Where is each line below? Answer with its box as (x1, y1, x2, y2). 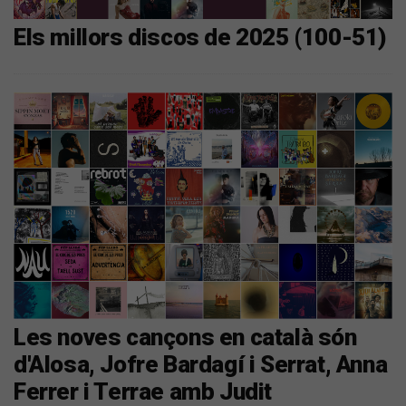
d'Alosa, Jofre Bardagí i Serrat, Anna (14, 351, 388, 379)
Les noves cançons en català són (14, 324, 357, 352)
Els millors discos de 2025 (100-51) (14, 23, 387, 51)
